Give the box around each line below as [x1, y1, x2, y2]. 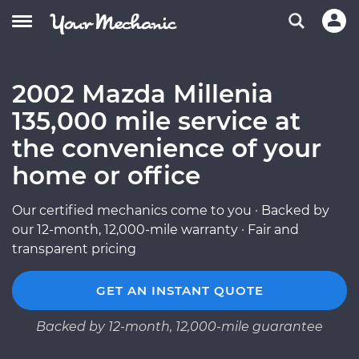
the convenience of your [12, 133, 321, 163]
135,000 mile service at [12, 106, 301, 136]
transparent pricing [12, 241, 136, 256]
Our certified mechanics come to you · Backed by [12, 203, 329, 218]
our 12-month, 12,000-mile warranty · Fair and [12, 222, 299, 237]
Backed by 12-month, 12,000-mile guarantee [36, 319, 323, 334]
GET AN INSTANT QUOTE [95, 283, 264, 298]
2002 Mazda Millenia [12, 79, 273, 109]
